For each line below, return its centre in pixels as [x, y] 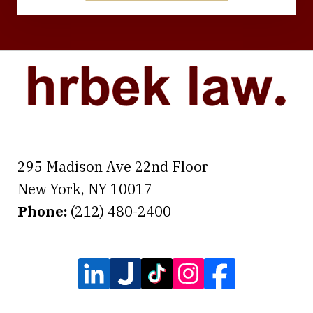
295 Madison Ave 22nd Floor [113, 167]
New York [49, 189]
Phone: [44, 212]
